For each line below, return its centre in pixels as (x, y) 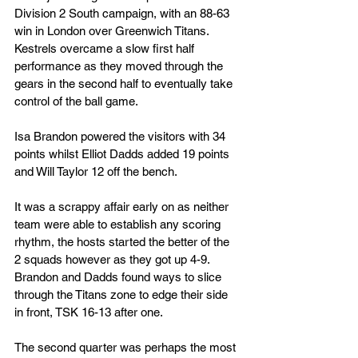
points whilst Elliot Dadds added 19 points (123, 154)
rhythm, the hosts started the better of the (123, 242)
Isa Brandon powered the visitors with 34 (121, 137)
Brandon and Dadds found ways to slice (119, 277)
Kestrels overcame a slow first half (106, 49)
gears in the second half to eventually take (125, 84)
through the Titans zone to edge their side (123, 295)
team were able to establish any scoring (119, 225)
